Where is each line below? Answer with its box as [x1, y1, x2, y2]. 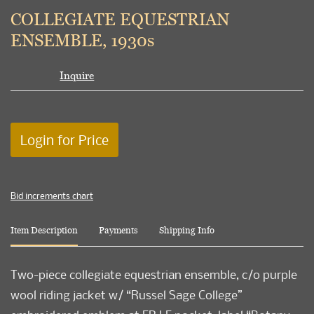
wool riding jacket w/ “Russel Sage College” [11, 287, 243, 303]
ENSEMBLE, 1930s [11, 28, 154, 53]
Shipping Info [159, 224, 214, 237]
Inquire [60, 68, 95, 83]
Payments [99, 224, 138, 237]
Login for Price [20, 130, 109, 150]
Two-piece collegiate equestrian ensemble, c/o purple [11, 266, 297, 283]
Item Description [11, 224, 78, 237]
